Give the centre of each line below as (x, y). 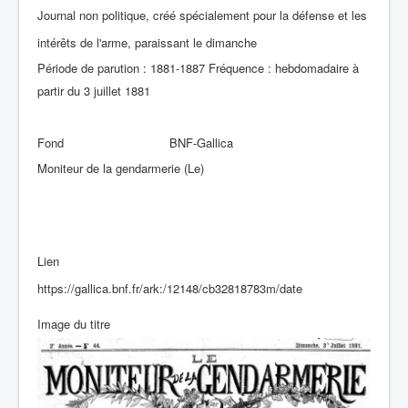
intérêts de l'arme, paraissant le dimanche (147, 43)
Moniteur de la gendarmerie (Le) (121, 168)
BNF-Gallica (201, 143)
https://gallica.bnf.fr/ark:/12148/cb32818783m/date (170, 289)
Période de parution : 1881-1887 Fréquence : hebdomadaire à (198, 68)
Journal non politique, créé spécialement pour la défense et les (202, 15)
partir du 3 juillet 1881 (94, 91)
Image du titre (74, 324)
